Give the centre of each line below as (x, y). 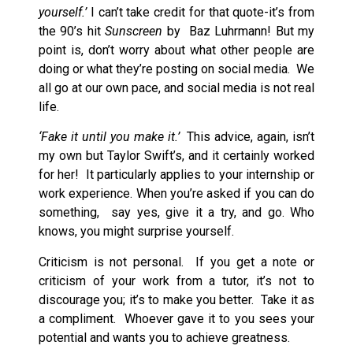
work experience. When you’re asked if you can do (176, 194)
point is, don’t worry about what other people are (176, 50)
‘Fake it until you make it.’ (111, 137)
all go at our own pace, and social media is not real (176, 87)
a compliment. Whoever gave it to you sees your (176, 318)
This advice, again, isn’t (249, 137)
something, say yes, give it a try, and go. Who (176, 213)
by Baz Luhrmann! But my (239, 31)
